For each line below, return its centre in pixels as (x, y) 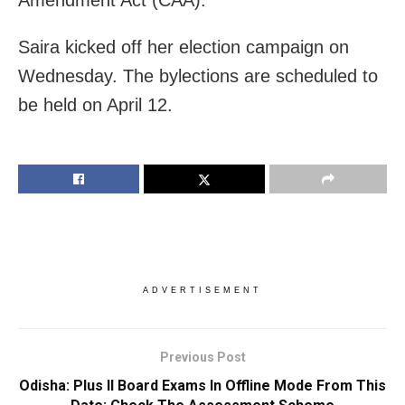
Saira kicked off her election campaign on (184, 47)
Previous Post (202, 358)
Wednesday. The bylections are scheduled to (198, 76)
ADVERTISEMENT (202, 291)
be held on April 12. (95, 105)
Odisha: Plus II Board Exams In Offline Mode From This (202, 386)
